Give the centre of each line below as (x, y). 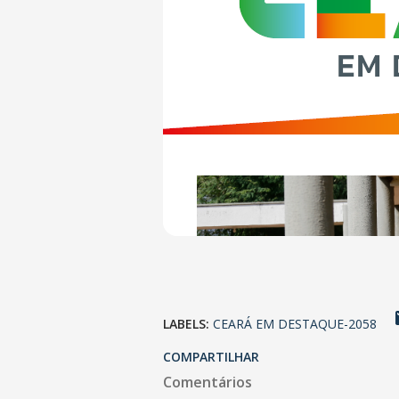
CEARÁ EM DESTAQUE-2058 (294, 323)
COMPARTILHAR (211, 356)
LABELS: (186, 323)
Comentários (207, 382)
